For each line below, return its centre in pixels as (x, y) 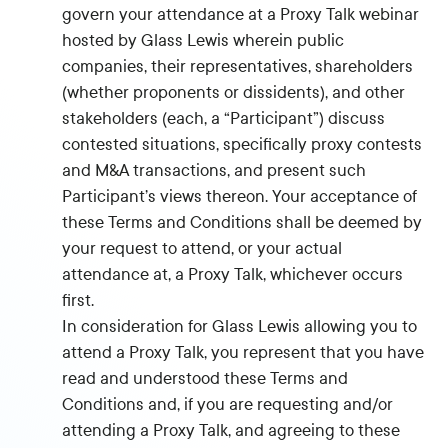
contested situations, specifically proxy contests (242, 144)
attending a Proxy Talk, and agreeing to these (231, 430)
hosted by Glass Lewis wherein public (203, 40)
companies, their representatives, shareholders (238, 66)
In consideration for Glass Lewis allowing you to (240, 326)
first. (78, 300)
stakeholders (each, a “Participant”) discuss (224, 118)
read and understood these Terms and (205, 378)
